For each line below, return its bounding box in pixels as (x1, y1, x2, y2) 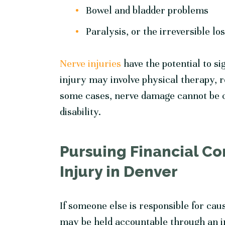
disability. (60, 105, 101, 119)
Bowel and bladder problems (86, 4, 209, 17)
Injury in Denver (60, 163, 178, 181)
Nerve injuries (60, 57, 122, 70)
